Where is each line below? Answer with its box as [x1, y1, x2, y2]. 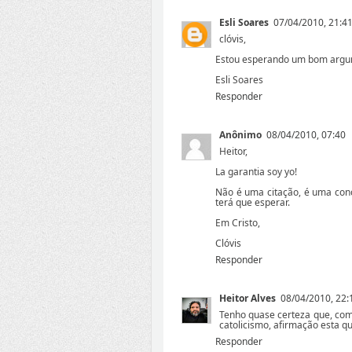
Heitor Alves [219, 291, 276, 306]
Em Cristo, [215, 216, 260, 230]
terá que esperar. [215, 196, 290, 210]
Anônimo [219, 128, 262, 142]
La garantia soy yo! [215, 165, 297, 179]
